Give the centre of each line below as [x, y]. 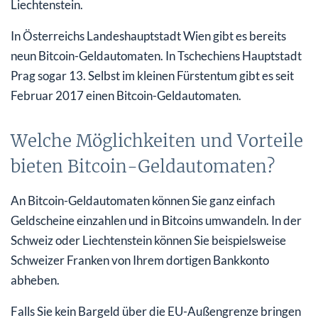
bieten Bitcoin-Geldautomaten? [143, 166]
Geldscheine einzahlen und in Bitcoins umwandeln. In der [156, 220]
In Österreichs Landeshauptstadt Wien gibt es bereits [148, 35]
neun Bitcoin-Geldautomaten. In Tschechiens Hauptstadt [156, 55]
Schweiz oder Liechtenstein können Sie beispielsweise [148, 240]
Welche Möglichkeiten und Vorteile [157, 141]
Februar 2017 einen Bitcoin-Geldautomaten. [126, 95]
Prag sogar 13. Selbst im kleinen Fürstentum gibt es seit [152, 75]
